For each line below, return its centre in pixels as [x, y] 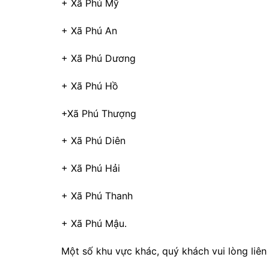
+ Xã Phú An [89, 31]
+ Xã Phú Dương [98, 59]
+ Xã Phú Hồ [90, 86]
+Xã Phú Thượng [99, 113]
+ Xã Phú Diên [93, 141]
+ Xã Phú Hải [91, 168]
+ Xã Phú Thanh [97, 196]
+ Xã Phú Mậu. [94, 223]
